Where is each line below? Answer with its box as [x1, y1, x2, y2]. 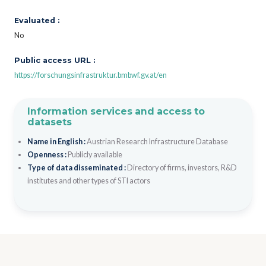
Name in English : [27, 137, 87, 146]
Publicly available [67, 150, 122, 159]
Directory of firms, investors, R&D [126, 163, 237, 172]
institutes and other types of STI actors [27, 176, 150, 185]
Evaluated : [14, 15, 59, 25]
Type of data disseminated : [27, 163, 127, 172]
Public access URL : [14, 55, 95, 65]
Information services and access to [27, 105, 205, 117]
